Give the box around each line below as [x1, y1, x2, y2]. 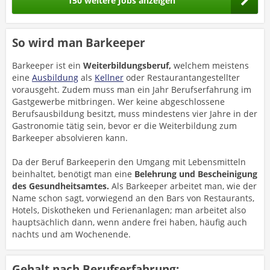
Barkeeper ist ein [12, 60, 83, 71]
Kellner [95, 72, 124, 83]
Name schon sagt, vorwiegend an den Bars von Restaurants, [12, 192, 254, 204]
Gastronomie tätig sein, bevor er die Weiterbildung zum [12, 120, 237, 131]
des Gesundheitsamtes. [12, 180, 111, 192]
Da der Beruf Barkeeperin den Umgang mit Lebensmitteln [12, 156, 246, 168]
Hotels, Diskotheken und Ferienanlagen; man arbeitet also [12, 204, 246, 216]
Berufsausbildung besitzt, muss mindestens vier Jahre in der [12, 108, 257, 119]
